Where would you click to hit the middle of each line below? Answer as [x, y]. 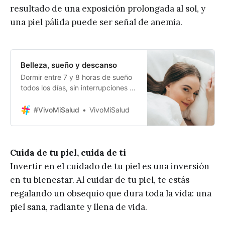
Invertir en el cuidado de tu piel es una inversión [110, 166]
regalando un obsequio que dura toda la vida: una [111, 193]
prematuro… [41, 151]
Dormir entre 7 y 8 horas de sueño [76, 77]
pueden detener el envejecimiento [76, 140]
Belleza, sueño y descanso [69, 65]
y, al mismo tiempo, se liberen [69, 119]
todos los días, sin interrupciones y [77, 88]
